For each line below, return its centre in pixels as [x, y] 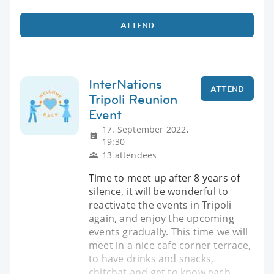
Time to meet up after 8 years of [165, 178]
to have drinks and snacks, [151, 258]
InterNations [125, 84]
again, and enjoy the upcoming [161, 218]
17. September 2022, [145, 129]
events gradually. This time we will [168, 231]
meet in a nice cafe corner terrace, [170, 245]
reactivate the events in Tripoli [160, 205]
